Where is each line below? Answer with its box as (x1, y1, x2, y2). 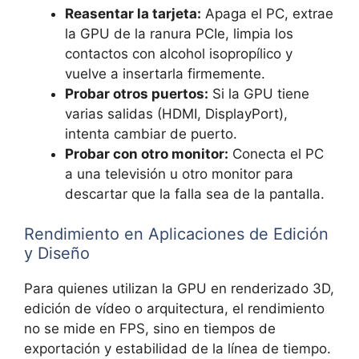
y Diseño (24, 244, 90, 264)
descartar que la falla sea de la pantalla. (65, 185, 325, 202)
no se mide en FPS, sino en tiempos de (24, 321, 276, 337)
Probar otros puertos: (65, 85, 208, 102)
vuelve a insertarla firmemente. (65, 65, 265, 82)
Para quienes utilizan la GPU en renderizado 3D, (24, 280, 334, 297)
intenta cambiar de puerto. (65, 125, 237, 142)
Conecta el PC (228, 145, 324, 162)
